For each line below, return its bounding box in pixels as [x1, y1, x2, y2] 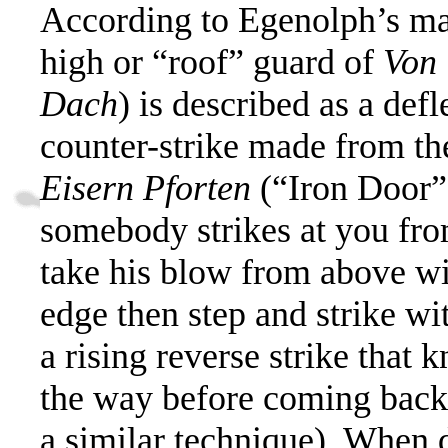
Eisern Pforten [40, 167, 251, 208]
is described [139, 83, 310, 124]
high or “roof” [40, 41, 253, 82]
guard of [253, 41, 383, 82]
